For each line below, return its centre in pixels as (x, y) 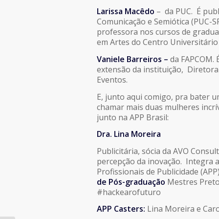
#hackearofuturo (129, 192)
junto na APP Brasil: (133, 117)
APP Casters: (121, 209)
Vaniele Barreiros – (133, 59)
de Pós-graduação (131, 182)
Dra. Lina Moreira (129, 134)
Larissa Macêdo (126, 11)
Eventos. (112, 79)
